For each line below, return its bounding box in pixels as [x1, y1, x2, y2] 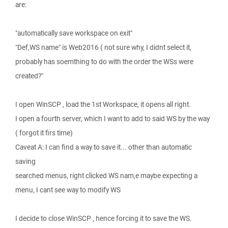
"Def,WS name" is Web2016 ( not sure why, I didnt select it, [15, 43, 191, 52]
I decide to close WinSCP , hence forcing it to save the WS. [15, 214, 192, 223]
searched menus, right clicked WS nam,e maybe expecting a [15, 171, 197, 180]
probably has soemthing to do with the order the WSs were [15, 57, 193, 66]
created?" [15, 71, 43, 80]
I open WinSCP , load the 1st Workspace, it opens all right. [15, 100, 191, 109]
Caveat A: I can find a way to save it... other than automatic [15, 142, 192, 152]
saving [15, 157, 36, 166]
